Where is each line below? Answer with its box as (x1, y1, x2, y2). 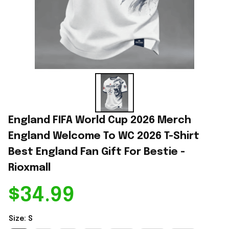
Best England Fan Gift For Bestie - (8, 146, 185, 157)
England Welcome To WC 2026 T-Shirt (8, 130, 199, 142)
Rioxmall (8, 162, 51, 173)
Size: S (9, 215, 33, 222)
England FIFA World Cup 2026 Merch (8, 114, 191, 126)
